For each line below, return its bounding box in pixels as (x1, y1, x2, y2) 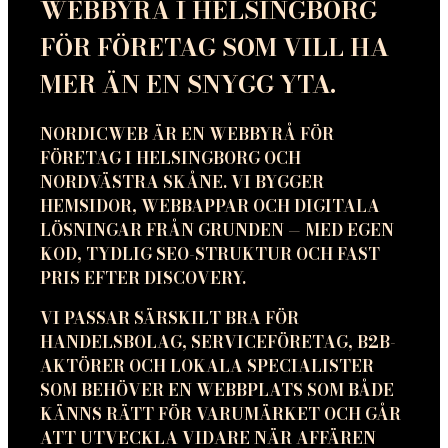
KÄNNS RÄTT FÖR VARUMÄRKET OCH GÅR (40, 402, 401, 427)
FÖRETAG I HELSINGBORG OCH (40, 146, 301, 171)
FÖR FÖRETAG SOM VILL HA (40, 28, 389, 66)
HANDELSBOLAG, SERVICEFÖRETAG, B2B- (40, 330, 396, 355)
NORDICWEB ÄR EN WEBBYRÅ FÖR (40, 122, 334, 147)
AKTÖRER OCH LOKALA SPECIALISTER (40, 354, 374, 379)
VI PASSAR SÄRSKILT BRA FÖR (40, 306, 299, 331)
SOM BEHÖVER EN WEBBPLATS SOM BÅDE (40, 378, 394, 403)
